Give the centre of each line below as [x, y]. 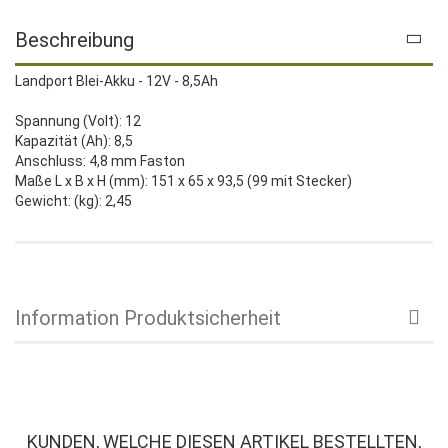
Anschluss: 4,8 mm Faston [100, 161]
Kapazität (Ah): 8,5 [74, 141]
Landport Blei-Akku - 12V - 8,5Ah [116, 81]
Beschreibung [74, 40]
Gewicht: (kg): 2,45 [73, 201]
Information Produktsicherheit [148, 318]
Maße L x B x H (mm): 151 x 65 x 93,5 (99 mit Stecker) [183, 181]
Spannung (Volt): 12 [78, 121]
